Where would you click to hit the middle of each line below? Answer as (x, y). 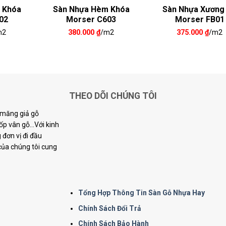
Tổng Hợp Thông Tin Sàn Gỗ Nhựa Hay (142, 193)
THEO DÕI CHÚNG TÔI (113, 96)
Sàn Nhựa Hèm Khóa (91, 10)
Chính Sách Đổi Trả (110, 208)
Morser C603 (91, 20)
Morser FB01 (200, 20)
